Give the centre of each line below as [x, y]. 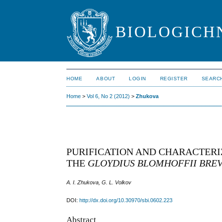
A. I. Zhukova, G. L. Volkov [99, 182]
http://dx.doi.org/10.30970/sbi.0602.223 [126, 200]
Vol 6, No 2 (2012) [109, 96]
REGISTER [174, 79]
